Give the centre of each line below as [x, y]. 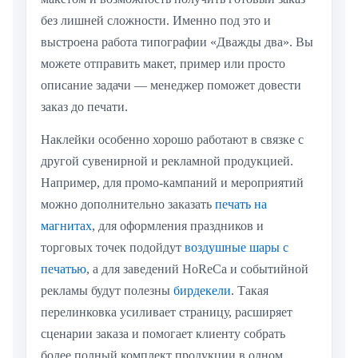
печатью [64, 269]
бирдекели [202, 291]
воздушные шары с [237, 248]
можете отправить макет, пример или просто [163, 64]
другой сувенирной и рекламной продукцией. [167, 161]
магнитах [66, 226]
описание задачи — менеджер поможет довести [171, 86]
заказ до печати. [84, 107]
